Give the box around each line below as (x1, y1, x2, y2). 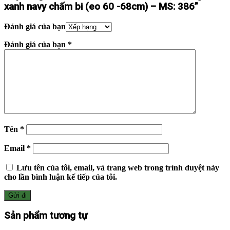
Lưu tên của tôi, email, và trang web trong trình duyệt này (16, 163, 219, 172)
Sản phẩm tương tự (4, 210, 87, 222)
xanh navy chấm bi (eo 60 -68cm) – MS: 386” (4, 1, 198, 13)
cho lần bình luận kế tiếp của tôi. (4, 172, 117, 181)
